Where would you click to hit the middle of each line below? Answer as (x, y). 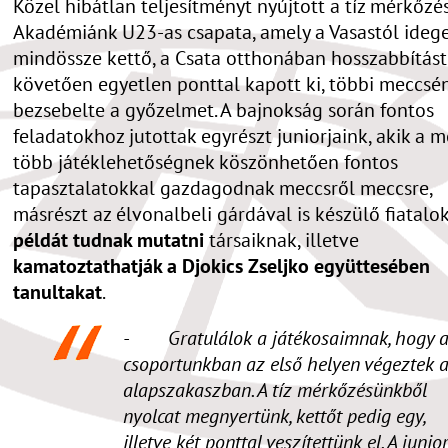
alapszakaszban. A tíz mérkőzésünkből (275, 389)
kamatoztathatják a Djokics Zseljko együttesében (221, 265)
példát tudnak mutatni (108, 239)
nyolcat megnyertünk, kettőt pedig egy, (274, 415)
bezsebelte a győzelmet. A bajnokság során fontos (223, 109)
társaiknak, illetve (281, 239)
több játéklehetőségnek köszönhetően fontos (205, 161)
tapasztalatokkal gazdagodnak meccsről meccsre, (222, 187)
